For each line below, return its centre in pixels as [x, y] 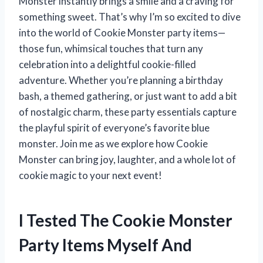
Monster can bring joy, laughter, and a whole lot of [127, 160]
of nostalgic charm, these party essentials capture [128, 112]
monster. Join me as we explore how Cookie [113, 144]
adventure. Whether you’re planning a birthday [121, 80]
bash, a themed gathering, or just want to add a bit [128, 96]
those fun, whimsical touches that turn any [111, 49]
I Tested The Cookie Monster [126, 220]
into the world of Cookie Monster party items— [122, 33]
